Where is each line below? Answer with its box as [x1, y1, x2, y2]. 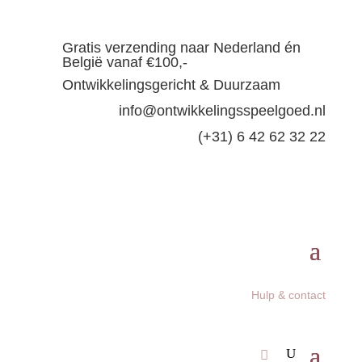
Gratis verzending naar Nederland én [61, 40, 301, 56]
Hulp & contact [251, 288, 326, 301]
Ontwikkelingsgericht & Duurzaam [61, 77, 280, 93]
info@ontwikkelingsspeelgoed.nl [119, 103, 326, 119]
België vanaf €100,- [61, 54, 187, 70]
